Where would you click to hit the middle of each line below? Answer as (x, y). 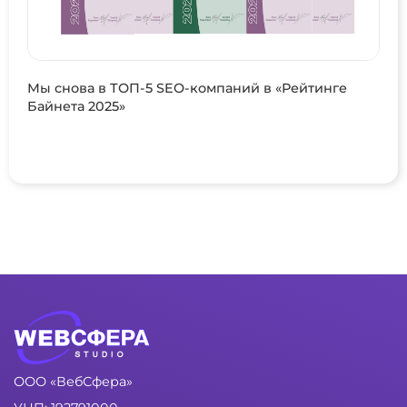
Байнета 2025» (76, 106)
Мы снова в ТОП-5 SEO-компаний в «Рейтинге (187, 88)
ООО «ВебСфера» (73, 381)
